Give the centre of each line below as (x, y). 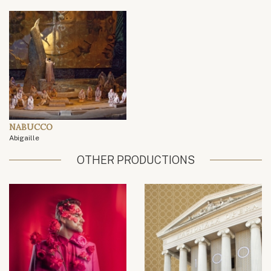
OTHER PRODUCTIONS (135, 160)
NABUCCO (31, 127)
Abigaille (24, 138)
